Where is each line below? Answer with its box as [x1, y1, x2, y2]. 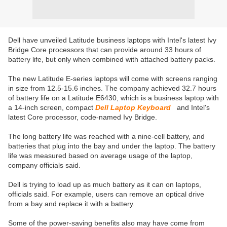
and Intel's [177, 103, 210, 111]
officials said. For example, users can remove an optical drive [8, 190, 204, 198]
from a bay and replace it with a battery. [8, 200, 135, 208]
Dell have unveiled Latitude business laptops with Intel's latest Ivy [8, 36, 216, 44]
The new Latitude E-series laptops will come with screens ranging [8, 74, 217, 83]
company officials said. [8, 161, 81, 169]
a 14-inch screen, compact [8, 103, 95, 111]
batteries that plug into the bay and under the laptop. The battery [8, 142, 215, 150]
